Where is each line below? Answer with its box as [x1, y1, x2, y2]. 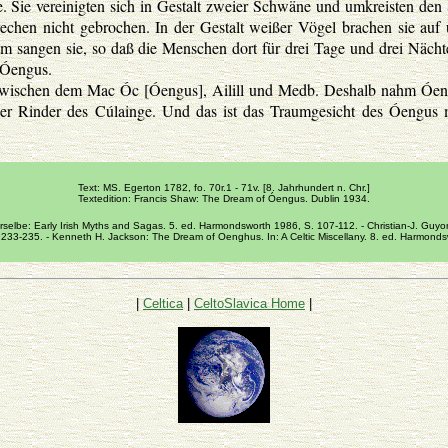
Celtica [143, 296, 183, 311]
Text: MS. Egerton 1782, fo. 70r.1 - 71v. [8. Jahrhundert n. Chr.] [78, 182, 370, 193]
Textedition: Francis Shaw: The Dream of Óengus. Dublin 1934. [78, 193, 370, 204]
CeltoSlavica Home [194, 296, 305, 311]
